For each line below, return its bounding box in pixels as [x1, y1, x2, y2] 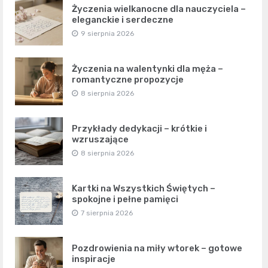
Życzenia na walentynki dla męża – [72, 63, 223, 74]
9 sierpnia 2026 [81, 29, 134, 38]
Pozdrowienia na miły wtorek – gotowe [72, 243, 242, 254]
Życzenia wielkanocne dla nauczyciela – [72, 4, 246, 14]
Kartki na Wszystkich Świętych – [72, 183, 215, 194]
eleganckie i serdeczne [72, 14, 173, 25]
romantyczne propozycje [72, 74, 184, 85]
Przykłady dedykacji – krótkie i [72, 123, 207, 134]
